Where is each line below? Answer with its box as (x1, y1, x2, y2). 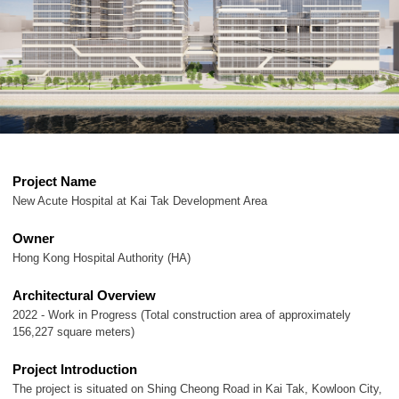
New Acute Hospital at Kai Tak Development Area (12, 194, 267, 208)
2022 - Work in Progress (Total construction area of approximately (12, 308, 351, 322)
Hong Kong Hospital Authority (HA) (12, 251, 191, 265)
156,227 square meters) (12, 325, 134, 339)
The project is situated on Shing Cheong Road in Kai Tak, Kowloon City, (12, 382, 382, 396)
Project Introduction (12, 362, 137, 378)
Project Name (12, 174, 96, 190)
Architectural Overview (12, 288, 156, 304)
